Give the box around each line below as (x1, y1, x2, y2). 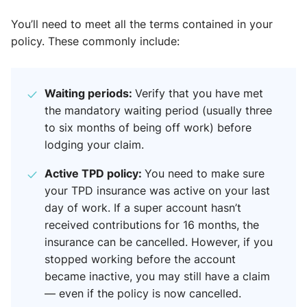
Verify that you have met (135, 86, 263, 101)
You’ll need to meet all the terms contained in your (11, 16, 273, 32)
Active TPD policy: (45, 165, 145, 182)
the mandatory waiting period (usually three (45, 103, 272, 119)
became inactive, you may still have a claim (45, 269, 270, 284)
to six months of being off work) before (45, 120, 251, 136)
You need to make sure (145, 166, 265, 182)
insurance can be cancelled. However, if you (45, 234, 273, 250)
